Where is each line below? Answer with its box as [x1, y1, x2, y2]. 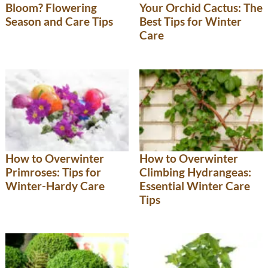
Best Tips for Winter [139, 14, 242, 29]
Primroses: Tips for [5, 165, 101, 179]
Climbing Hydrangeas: [139, 165, 251, 179]
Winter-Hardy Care [5, 178, 105, 193]
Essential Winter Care [139, 178, 250, 193]
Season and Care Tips [5, 14, 113, 29]
